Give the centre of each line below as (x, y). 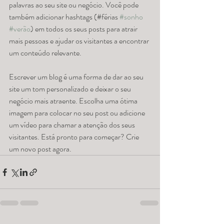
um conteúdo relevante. (47, 53)
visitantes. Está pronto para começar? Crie (75, 137)
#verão (20, 29)
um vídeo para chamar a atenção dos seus (73, 125)
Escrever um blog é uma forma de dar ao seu (77, 77)
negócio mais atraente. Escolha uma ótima (74, 101)
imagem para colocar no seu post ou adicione (78, 113)
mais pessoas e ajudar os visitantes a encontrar (80, 41)
